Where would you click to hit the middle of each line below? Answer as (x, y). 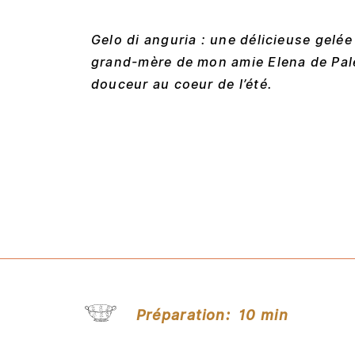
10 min (263, 315)
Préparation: (183, 315)
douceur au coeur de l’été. (182, 84)
